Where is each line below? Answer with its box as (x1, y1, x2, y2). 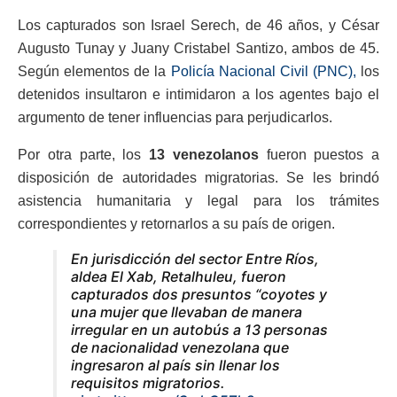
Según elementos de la (18, 63, 171, 79)
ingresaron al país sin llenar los (71, 355, 280, 374)
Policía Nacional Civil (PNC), (170, 63, 356, 79)
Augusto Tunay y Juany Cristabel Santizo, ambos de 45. (18, 40, 379, 56)
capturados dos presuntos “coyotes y (71, 284, 327, 303)
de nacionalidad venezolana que (71, 338, 289, 356)
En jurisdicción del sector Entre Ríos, (71, 249, 319, 268)
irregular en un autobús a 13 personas (71, 320, 328, 339)
